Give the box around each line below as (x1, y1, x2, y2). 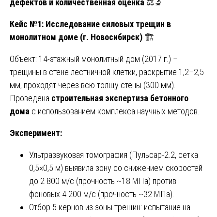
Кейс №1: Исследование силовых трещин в (10, 18, 171, 29)
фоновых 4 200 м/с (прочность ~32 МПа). (29, 188, 174, 199)
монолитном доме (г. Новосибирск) (10, 31, 142, 42)
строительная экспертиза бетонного (51, 93, 188, 103)
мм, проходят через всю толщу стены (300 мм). (10, 79, 176, 90)
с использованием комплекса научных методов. (30, 106, 200, 116)
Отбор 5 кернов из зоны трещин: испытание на (29, 201, 190, 212)
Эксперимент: (10, 127, 62, 138)
